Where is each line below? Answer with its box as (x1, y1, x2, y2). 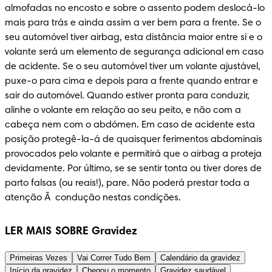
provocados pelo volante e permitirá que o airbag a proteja (5, 149, 262, 159)
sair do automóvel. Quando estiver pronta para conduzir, (5, 90, 250, 101)
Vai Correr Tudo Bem (77, 253, 151, 262)
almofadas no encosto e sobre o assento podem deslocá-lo (5, 3, 265, 13)
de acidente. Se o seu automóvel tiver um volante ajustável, (5, 61, 260, 72)
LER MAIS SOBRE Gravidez (5, 226, 138, 237)
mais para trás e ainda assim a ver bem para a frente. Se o (5, 18, 261, 28)
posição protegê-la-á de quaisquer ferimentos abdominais (5, 134, 262, 144)
